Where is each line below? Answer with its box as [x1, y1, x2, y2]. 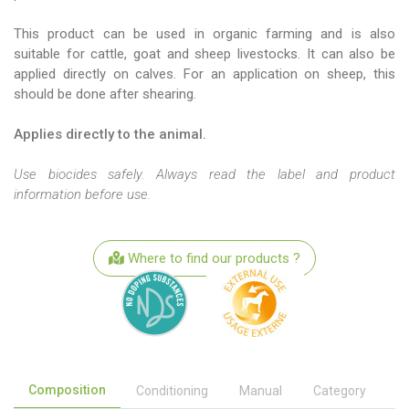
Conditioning [136, 383, 208, 398]
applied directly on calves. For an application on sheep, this [14, 66, 395, 82]
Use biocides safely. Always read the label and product [14, 166, 395, 183]
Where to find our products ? [124, 250, 300, 267]
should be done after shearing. [14, 86, 196, 102]
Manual [239, 383, 282, 398]
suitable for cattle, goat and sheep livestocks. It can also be [14, 46, 395, 62]
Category [313, 383, 366, 398]
